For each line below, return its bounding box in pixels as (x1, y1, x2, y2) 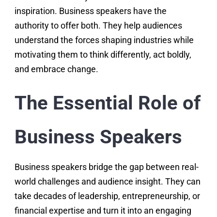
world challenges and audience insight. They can (14, 176, 201, 187)
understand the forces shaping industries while (14, 35, 194, 46)
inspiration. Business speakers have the (14, 6, 167, 16)
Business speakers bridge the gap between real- (14, 162, 199, 172)
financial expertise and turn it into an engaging (14, 205, 191, 216)
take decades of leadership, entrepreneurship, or (14, 191, 200, 201)
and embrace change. (14, 64, 98, 75)
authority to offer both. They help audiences (14, 20, 182, 31)
